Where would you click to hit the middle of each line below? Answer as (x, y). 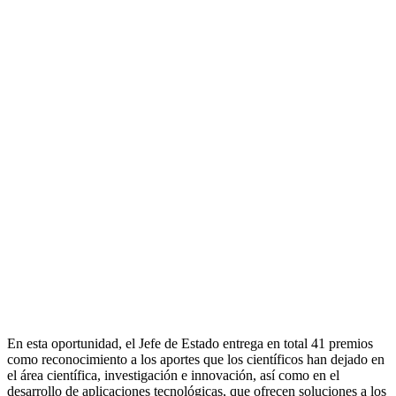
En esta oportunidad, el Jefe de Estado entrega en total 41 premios (190, 343)
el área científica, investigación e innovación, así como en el (173, 375)
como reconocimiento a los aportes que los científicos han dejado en (196, 359)
